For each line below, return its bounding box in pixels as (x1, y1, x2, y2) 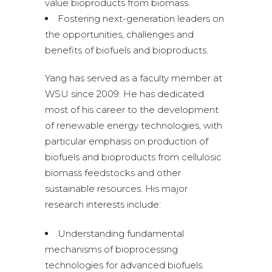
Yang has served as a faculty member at (45, 72, 222, 84)
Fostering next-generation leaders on (58, 13, 224, 25)
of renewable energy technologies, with (45, 120, 222, 132)
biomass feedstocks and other (45, 167, 181, 179)
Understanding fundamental (58, 228, 184, 240)
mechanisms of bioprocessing (45, 243, 178, 256)
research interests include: (45, 199, 161, 211)
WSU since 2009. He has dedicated (45, 88, 204, 100)
